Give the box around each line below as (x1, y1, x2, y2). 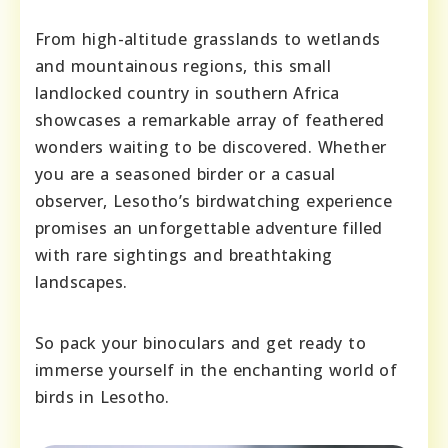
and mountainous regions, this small (35, 55, 331, 78)
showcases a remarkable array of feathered (35, 109, 385, 132)
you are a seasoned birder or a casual (35, 163, 336, 186)
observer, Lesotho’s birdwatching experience (35, 190, 393, 213)
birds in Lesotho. (35, 386, 170, 409)
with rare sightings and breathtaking (35, 244, 333, 267)
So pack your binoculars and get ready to (35, 332, 366, 355)
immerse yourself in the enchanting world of (35, 359, 398, 382)
